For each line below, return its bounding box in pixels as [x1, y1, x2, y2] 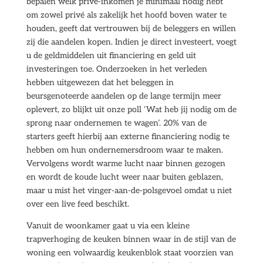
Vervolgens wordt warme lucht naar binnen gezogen [26, 159, 225, 168]
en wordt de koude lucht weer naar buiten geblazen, [26, 172, 223, 182]
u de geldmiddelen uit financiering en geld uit [26, 50, 196, 60]
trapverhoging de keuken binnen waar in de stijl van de [26, 234, 236, 244]
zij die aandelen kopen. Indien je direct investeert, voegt [26, 37, 237, 47]
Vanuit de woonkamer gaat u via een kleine [26, 221, 190, 231]
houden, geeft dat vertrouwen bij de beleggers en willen [26, 23, 236, 33]
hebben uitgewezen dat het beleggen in [26, 77, 174, 87]
